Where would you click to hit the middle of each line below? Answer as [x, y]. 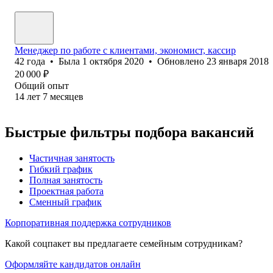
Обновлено [182, 61]
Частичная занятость [72, 158]
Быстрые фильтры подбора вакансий [129, 132]
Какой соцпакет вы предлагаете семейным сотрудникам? [124, 243]
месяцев [67, 96]
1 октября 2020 [113, 61]
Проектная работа [66, 191]
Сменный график [66, 202]
